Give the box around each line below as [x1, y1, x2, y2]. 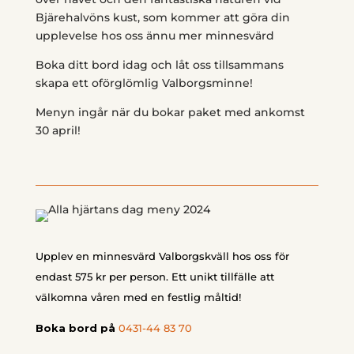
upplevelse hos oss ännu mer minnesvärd [35, 28, 274, 43]
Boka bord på [35, 322, 119, 334]
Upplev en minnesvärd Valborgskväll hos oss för [35, 250, 289, 262]
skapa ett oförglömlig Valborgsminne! [35, 76, 253, 90]
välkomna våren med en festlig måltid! [35, 291, 241, 303]
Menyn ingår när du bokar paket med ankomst [35, 105, 305, 119]
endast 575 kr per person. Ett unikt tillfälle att [35, 270, 274, 283]
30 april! [35, 123, 81, 137]
